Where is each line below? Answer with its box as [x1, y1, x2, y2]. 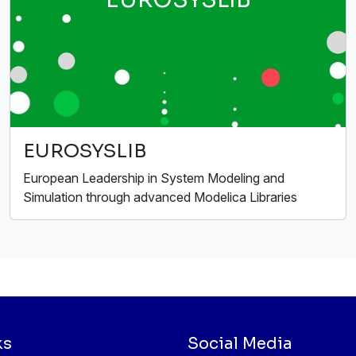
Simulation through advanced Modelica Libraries [23, 189, 297, 206]
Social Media [188, 334, 292, 354]
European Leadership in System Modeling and [23, 170, 284, 187]
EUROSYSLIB [23, 139, 147, 164]
